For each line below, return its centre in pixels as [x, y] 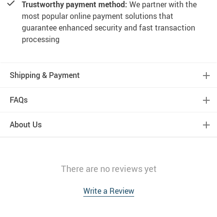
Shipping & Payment [45, 75]
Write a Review [108, 191]
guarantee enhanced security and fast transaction [108, 27]
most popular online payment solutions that [98, 16]
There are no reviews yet [108, 168]
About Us [26, 124]
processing [41, 39]
